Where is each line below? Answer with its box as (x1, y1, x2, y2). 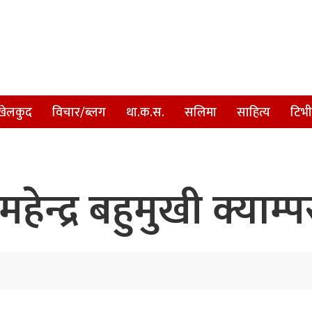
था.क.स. (126, 102, 164, 123)
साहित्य (237, 102, 270, 123)
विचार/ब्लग (52, 102, 106, 123)
